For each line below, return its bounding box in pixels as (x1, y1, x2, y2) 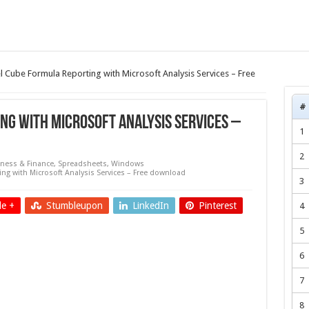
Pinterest (198, 200, 237, 212)
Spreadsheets (57, 159, 107, 169)
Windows (110, 159, 144, 169)
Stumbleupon (46, 200, 103, 212)
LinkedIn (132, 200, 169, 212)
